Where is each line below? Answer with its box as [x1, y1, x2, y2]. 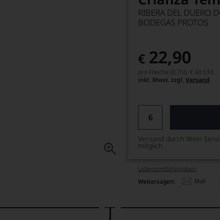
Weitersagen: [138, 177, 176, 186]
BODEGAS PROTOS [138, 17, 209, 28]
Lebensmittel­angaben [138, 165, 197, 173]
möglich [138, 141, 163, 150]
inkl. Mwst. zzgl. [138, 76, 186, 84]
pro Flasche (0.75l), [138, 68, 189, 76]
